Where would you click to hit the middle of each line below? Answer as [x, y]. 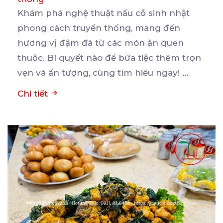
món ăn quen [154, 43]
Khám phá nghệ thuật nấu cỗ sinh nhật [104, 13]
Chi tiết [34, 93]
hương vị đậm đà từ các [71, 43]
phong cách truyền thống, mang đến [99, 28]
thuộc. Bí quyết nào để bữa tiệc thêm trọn [109, 57]
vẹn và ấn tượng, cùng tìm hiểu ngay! [100, 72]
